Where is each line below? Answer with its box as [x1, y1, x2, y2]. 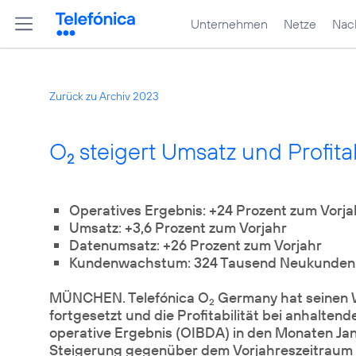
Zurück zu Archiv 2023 [49, 89, 159, 103]
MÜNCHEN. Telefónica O [49, 288, 209, 307]
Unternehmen [191, 16, 268, 32]
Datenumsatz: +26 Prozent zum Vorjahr [69, 236, 322, 254]
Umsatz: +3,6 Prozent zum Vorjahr [69, 219, 287, 237]
